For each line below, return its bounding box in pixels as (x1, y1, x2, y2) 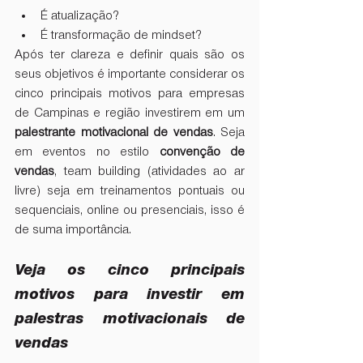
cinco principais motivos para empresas (15, 88, 245, 101)
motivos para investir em (15, 286, 245, 303)
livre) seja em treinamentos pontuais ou (15, 185, 245, 199)
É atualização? (41, 10, 119, 23)
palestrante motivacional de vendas (15, 126, 213, 140)
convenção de (159, 146, 246, 160)
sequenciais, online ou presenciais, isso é (15, 204, 245, 218)
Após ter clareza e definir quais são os (15, 49, 245, 62)
